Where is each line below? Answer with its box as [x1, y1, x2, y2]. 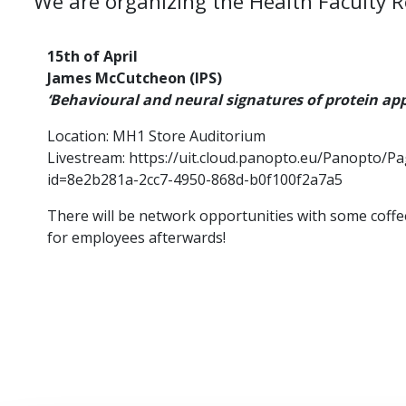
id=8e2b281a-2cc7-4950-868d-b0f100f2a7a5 [47, 169, 343, 189]
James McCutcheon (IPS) [47, 68, 222, 88]
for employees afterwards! [47, 227, 226, 247]
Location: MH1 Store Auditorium [47, 126, 266, 146]
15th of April [47, 46, 138, 66]
